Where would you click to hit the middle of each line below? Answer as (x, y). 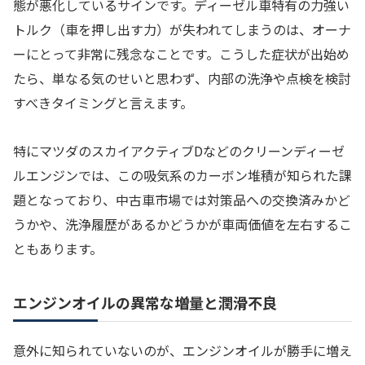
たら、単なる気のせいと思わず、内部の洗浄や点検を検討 (182, 78)
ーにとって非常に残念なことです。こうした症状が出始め (181, 53)
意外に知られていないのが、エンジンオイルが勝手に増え (182, 351)
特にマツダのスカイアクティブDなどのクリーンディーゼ (179, 150)
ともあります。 (58, 248)
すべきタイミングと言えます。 (103, 102)
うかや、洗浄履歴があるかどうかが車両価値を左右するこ (182, 224)
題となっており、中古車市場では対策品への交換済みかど (182, 199)
